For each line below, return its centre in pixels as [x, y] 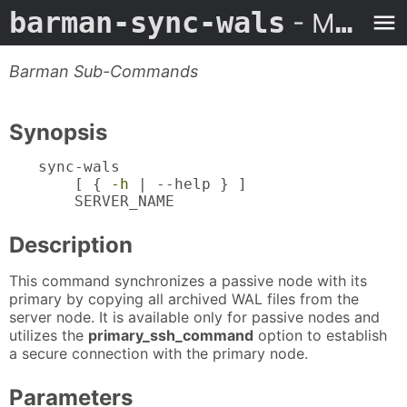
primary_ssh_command [171, 335]
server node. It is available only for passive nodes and [194, 317]
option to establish [320, 335]
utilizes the [49, 335]
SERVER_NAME [106, 202]
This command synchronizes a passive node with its [188, 280]
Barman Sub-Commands [104, 71]
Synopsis [58, 132]
